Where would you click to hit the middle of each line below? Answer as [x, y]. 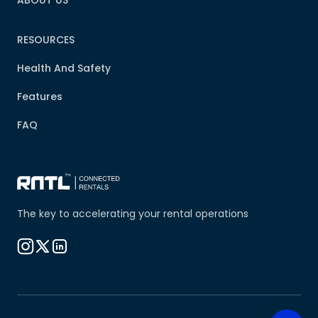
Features [40, 97]
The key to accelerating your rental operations [133, 214]
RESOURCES [46, 40]
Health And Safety [64, 68]
